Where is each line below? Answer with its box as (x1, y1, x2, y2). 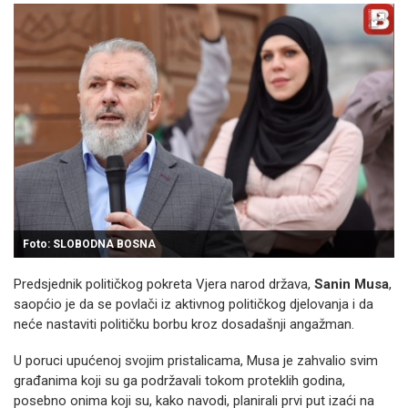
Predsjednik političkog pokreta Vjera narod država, (14, 276, 314, 292)
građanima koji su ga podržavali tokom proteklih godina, (14, 372, 345, 389)
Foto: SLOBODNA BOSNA (23, 238, 156, 250)
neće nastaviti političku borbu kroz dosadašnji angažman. (14, 316, 354, 332)
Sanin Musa (314, 276, 389, 292)
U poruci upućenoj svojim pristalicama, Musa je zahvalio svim (14, 352, 378, 369)
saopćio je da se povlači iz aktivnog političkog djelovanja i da (14, 296, 373, 312)
